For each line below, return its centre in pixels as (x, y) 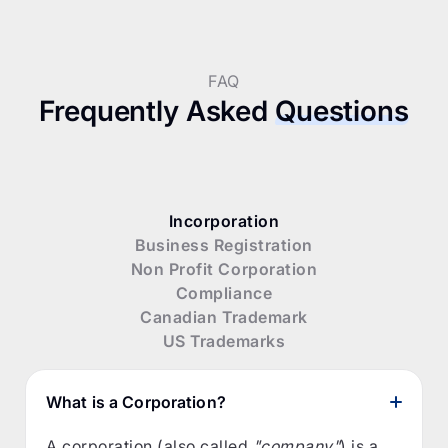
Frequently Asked (157, 110)
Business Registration (224, 244)
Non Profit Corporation (224, 268)
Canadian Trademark (224, 316)
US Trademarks (224, 340)
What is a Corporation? (136, 401)
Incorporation (224, 220)
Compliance (224, 292)
